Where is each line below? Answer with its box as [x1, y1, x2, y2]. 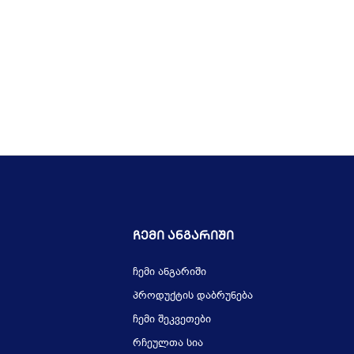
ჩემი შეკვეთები [133, 312, 211, 326]
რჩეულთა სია [133, 336, 203, 349]
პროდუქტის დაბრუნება [133, 288, 253, 302]
